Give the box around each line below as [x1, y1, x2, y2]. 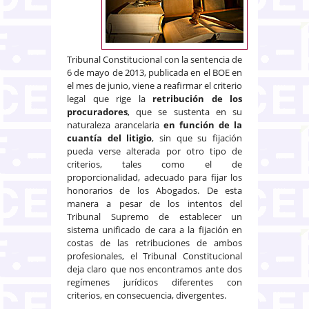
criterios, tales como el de [67, 158, 242, 171]
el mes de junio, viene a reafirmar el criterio [67, 79, 242, 92]
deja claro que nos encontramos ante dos [67, 263, 242, 276]
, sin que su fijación [152, 132, 243, 145]
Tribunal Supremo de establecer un [67, 210, 242, 223]
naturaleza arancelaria [67, 119, 163, 132]
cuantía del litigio [67, 132, 152, 145]
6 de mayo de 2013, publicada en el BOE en [67, 66, 242, 79]
